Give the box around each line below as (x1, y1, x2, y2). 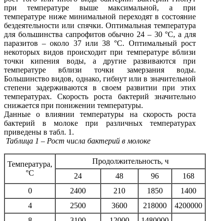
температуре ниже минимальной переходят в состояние (4, 12, 196, 21)
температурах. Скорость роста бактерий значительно (4, 92, 196, 101)
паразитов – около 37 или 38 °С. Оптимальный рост (4, 38, 196, 47)
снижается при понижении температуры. (4, 101, 143, 110)
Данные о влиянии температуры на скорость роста (4, 110, 196, 118)
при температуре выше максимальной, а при (4, 3, 196, 12)
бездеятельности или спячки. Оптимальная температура (4, 21, 196, 30)
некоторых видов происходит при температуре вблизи (4, 47, 196, 56)
